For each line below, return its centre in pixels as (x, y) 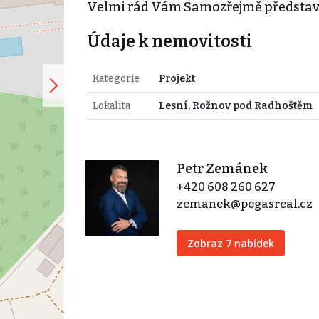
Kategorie (116, 78)
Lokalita (111, 105)
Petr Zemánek (223, 168)
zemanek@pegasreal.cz (245, 204)
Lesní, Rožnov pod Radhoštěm (235, 105)
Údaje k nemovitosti (169, 41)
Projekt (177, 78)
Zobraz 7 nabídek (231, 243)
